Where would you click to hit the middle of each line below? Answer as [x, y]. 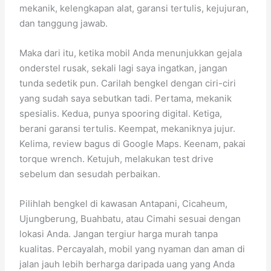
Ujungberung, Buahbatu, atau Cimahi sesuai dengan [130, 219]
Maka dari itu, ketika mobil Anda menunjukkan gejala [131, 53]
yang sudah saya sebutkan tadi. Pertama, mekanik [126, 98]
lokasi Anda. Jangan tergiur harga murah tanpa [119, 234]
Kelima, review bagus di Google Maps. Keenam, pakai [133, 144]
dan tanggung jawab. [64, 23]
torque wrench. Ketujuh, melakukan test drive [117, 159]
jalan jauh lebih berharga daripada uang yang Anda [127, 264]
